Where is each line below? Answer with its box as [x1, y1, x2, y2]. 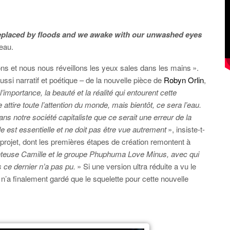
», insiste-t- [166, 124, 205, 135]
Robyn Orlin [164, 74, 204, 85]
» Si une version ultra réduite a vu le [77, 161, 196, 171]
